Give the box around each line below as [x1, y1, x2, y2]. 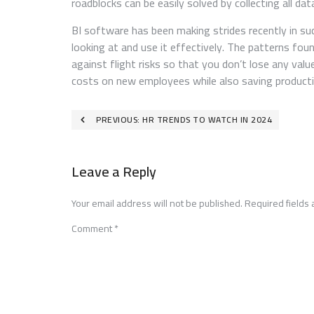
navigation [71, 130, 148, 163]
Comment [71, 219, 114, 238]
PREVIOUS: [96, 111, 140, 128]
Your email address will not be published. [71, 193, 243, 212]
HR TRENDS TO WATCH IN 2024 [142, 111, 272, 128]
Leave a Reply [71, 158, 156, 184]
